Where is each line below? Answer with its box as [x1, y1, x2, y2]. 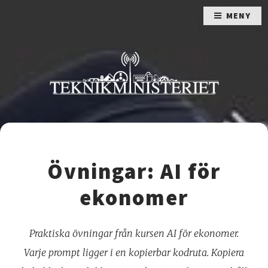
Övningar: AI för [47, 157, 221, 185]
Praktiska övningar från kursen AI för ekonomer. [29, 227, 239, 239]
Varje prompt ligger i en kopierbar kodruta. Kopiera [24, 246, 244, 258]
